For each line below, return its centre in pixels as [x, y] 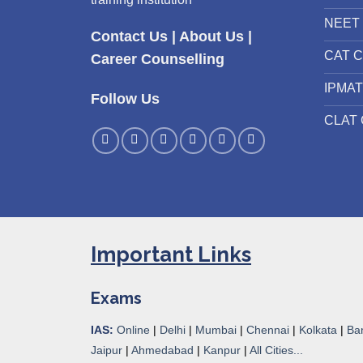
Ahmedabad [162, 350]
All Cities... [276, 350]
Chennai [268, 329]
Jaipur [107, 350]
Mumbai [216, 329]
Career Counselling [158, 60]
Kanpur [222, 350]
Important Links [171, 254]
